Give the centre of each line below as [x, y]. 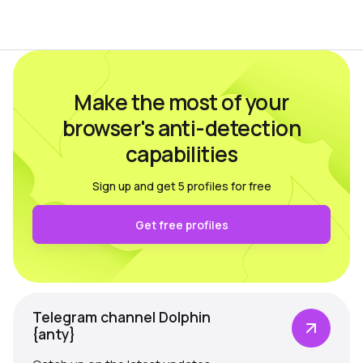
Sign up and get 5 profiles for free [181, 186]
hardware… [58, 22]
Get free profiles [181, 224]
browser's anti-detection [181, 128]
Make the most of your [181, 102]
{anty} [54, 333]
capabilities [181, 154]
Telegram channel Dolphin [122, 316]
